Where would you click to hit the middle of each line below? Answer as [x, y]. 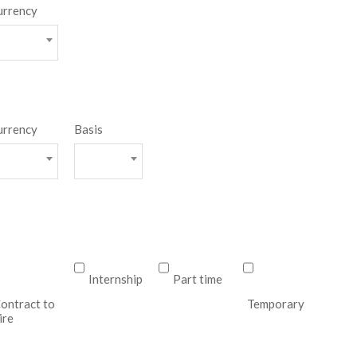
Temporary [276, 304]
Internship [115, 279]
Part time [198, 279]
